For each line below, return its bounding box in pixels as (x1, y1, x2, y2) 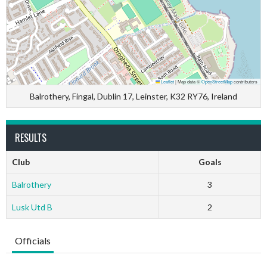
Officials (15, 235, 51, 246)
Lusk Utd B (11, 202, 52, 212)
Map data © (176, 78, 201, 85)
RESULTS (15, 131, 46, 145)
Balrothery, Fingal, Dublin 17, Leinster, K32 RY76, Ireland (30, 91, 237, 101)
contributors (232, 78, 257, 85)
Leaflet (160, 78, 174, 85)
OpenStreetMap (201, 78, 232, 85)
